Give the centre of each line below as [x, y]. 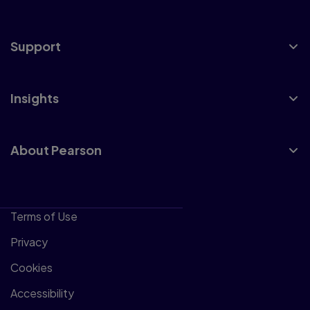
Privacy [29, 242]
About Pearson [56, 150]
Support [36, 46]
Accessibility [42, 293]
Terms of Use [44, 217]
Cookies [31, 268]
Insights [35, 98]
